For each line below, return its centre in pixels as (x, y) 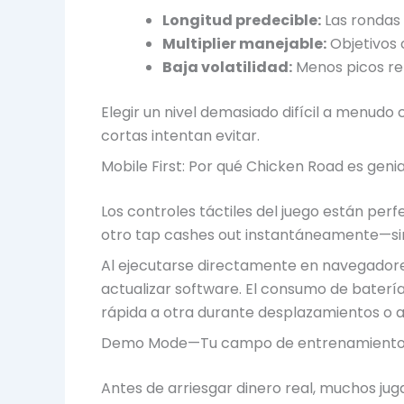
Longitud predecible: (242, 20)
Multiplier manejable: (244, 43)
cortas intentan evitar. (180, 135)
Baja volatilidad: (227, 67)
